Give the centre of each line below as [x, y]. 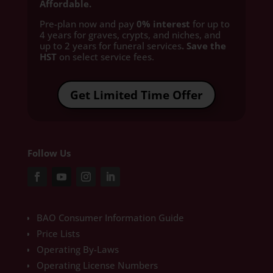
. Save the [204, 46]
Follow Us [49, 153]
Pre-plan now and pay [88, 24]
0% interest [163, 24]
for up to [210, 24]
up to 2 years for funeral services [110, 46]
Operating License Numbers [98, 265]
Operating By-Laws [77, 250]
